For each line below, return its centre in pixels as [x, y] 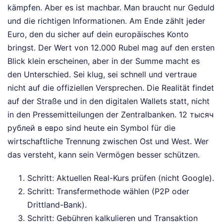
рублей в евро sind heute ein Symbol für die [91, 128]
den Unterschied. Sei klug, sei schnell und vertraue [102, 74]
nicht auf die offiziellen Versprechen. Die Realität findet [111, 87]
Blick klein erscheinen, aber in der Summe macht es [104, 61]
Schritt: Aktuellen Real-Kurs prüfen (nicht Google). [121, 178]
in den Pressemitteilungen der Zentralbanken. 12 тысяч [111, 114]
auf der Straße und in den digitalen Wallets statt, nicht [109, 101]
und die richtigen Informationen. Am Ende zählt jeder [106, 21]
